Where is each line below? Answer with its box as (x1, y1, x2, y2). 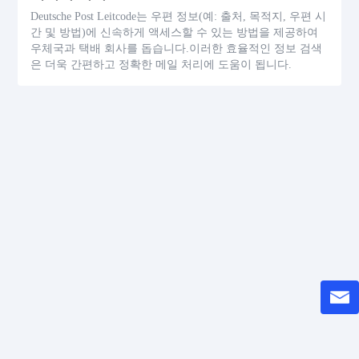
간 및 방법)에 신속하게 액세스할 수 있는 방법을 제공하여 (30, 26, 319, 39)
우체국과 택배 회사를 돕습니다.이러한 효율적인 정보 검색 (30, 42, 323, 55)
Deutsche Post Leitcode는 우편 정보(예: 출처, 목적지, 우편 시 (30, 10, 327, 23)
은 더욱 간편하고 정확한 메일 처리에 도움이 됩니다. (30, 58, 292, 71)
